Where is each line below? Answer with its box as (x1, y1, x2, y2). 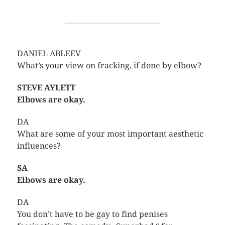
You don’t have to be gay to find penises (17, 209, 168, 219)
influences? (17, 141, 61, 151)
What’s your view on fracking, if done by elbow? (17, 60, 201, 70)
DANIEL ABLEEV (17, 48, 81, 58)
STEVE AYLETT (17, 82, 75, 92)
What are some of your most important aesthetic (17, 129, 203, 139)
